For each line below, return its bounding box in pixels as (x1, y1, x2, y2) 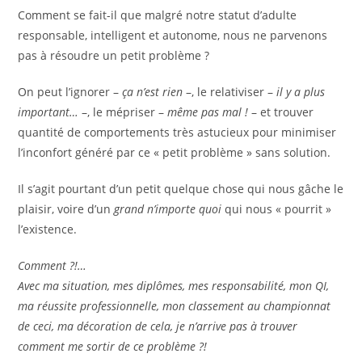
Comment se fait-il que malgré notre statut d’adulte (18, 7, 297, 23)
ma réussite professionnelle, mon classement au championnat (18, 298, 331, 314)
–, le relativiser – (183, 84, 277, 99)
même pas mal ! (167, 104, 252, 120)
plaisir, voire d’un (18, 201, 115, 217)
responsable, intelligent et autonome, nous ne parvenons (18, 27, 328, 43)
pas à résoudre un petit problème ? (18, 48, 210, 63)
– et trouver (251, 104, 314, 120)
